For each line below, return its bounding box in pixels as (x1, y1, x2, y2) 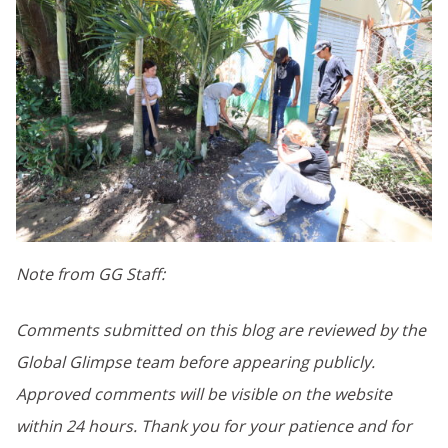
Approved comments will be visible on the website (16, 382, 392, 405)
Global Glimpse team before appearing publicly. (16, 350, 375, 373)
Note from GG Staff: (16, 262, 165, 285)
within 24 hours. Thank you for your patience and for (16, 414, 412, 437)
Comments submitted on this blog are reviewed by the (16, 318, 426, 341)
